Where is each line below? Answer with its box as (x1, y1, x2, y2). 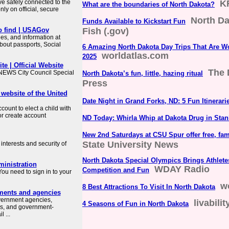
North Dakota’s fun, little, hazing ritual (82, 70, 203, 78)
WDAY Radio (154, 164, 210, 175)
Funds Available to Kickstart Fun (82, 17, 186, 26)
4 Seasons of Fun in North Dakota (82, 200, 189, 208)
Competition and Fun (82, 166, 149, 174)
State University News (82, 140, 178, 150)
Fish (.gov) (82, 26, 129, 37)
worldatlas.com (102, 51, 169, 61)
